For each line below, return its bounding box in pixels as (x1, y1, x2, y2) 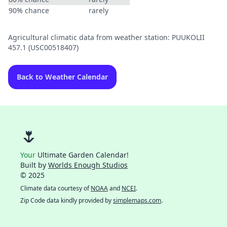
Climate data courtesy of (20, 184, 91, 193)
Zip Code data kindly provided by (20, 196, 113, 205)
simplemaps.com (113, 196, 161, 205)
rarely (89, 6, 108, 15)
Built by (20, 160, 48, 170)
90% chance (9, 6, 49, 15)
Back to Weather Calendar (17, 72, 108, 82)
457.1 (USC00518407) (8, 43, 79, 52)
